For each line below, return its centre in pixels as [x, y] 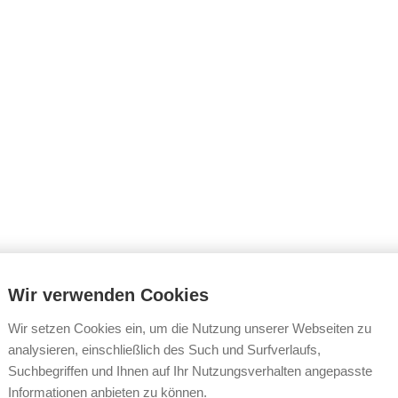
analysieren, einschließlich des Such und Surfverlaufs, [164, 349]
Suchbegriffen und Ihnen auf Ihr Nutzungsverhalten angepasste [190, 370]
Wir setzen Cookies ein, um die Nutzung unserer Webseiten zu [190, 328]
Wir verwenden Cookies [108, 295]
